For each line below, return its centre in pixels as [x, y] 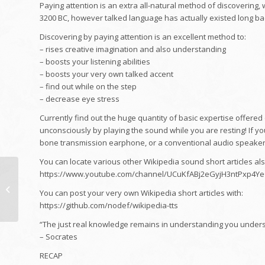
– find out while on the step [88, 87]
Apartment [40, 184]
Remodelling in [47, 196]
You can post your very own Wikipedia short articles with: [141, 193]
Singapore [39, 209]
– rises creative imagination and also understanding [133, 49]
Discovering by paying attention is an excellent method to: [143, 37]
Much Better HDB [51, 172]
